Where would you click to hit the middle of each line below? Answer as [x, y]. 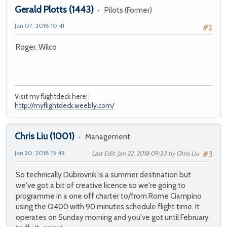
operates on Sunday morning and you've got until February [112, 217]
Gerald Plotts [41, 9]
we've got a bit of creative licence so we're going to [101, 185]
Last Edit [103, 153]
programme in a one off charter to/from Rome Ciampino [109, 196]
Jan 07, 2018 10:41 [40, 25]
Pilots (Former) [128, 10]
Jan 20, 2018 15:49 [40, 153]
